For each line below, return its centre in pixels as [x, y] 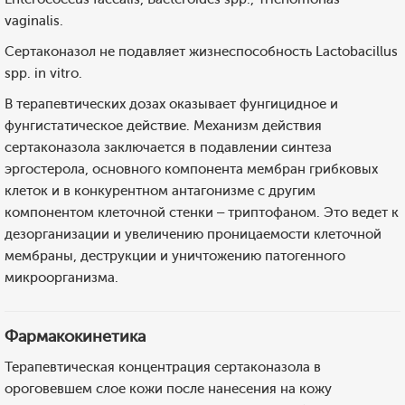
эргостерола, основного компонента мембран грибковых [191, 169]
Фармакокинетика [75, 336]
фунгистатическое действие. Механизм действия [163, 126]
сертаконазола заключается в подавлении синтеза [168, 147]
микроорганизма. [61, 278]
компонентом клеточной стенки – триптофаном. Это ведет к [202, 212]
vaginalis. [34, 21]
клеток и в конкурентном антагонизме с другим [160, 191]
